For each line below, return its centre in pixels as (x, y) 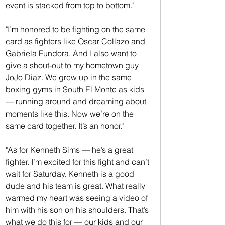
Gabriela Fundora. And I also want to (72, 53)
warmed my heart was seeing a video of (78, 198)
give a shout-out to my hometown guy (73, 65)
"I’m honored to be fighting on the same (76, 29)
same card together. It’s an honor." (65, 125)
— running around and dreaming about (77, 101)
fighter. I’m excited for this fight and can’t (78, 161)
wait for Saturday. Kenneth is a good (71, 174)
